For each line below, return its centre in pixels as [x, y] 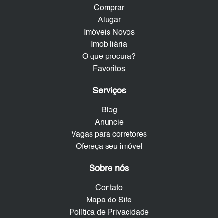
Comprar [109, 9]
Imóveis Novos [109, 33]
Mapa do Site [109, 201]
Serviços [109, 91]
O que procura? [109, 57]
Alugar [109, 21]
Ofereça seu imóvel [109, 147]
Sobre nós [109, 169]
